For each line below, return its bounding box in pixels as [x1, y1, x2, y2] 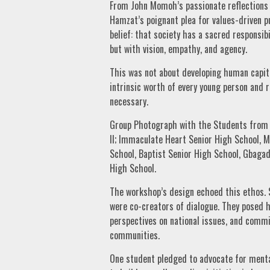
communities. [109, 227, 160, 242]
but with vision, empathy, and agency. [109, 41, 247, 56]
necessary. [109, 93, 148, 108]
